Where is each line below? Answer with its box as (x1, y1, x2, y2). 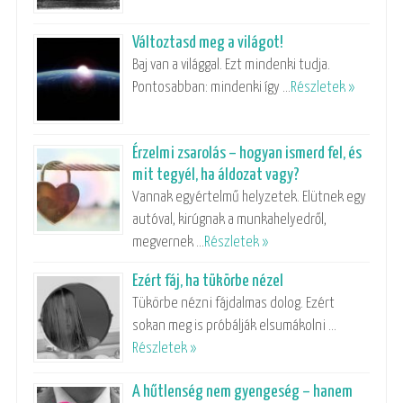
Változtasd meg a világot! (132, 33, 283, 51)
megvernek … (132, 234, 204, 250)
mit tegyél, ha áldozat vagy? (132, 166, 300, 184)
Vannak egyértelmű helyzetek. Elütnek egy (132, 189, 366, 205)
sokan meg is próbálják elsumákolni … (132, 318, 336, 334)
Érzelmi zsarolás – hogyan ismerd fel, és (132, 144, 362, 162)
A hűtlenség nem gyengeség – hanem (132, 382, 353, 400)
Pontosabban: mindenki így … (132, 79, 291, 95)
